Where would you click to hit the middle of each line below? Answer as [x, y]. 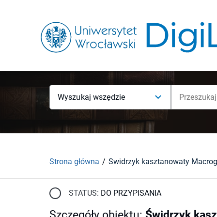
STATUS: [84, 193]
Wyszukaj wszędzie [92, 97]
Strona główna [74, 161]
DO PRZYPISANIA [131, 193]
